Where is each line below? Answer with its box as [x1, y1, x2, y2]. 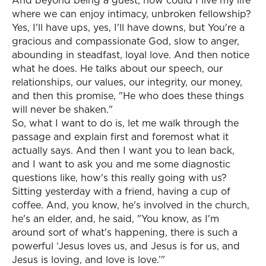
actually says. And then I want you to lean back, [12, 144, 235, 157]
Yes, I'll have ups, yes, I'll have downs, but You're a [12, 21, 245, 34]
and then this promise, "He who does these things [12, 89, 244, 102]
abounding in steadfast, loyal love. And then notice [12, 48, 249, 61]
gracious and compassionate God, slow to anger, [12, 34, 239, 47]
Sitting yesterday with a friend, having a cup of [12, 185, 230, 198]
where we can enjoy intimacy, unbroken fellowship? [12, 7, 251, 20]
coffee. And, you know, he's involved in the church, [12, 198, 249, 211]
